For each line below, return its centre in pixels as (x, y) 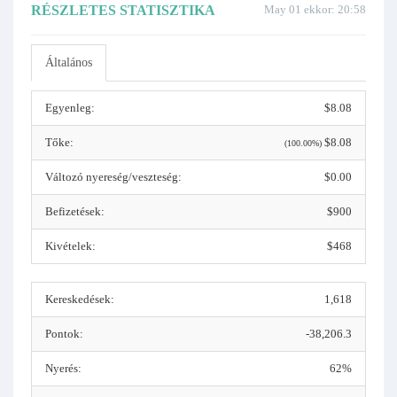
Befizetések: (75, 211)
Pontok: (64, 334)
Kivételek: (70, 246)
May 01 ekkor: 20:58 (315, 9)
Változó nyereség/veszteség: (113, 177)
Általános (69, 62)
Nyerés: (63, 368)
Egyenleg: (70, 108)
